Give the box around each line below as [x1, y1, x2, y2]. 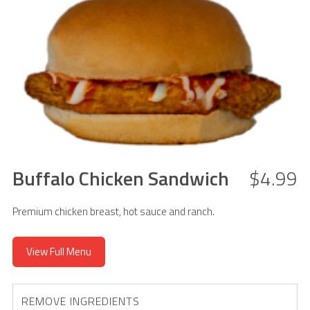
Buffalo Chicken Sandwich [12, 163, 229, 194]
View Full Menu [26, 244, 91, 260]
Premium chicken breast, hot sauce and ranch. [12, 203, 215, 220]
